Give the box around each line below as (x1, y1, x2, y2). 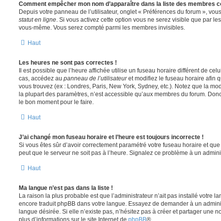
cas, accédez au (19, 75, 64, 82)
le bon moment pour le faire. (19, 99, 94, 106)
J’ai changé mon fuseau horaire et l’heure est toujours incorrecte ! (19, 134, 204, 141)
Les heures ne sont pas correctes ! (19, 59, 117, 67)
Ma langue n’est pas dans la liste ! (19, 184, 113, 192)
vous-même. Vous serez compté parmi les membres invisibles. (19, 24, 185, 32)
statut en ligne (19, 16, 56, 24)
